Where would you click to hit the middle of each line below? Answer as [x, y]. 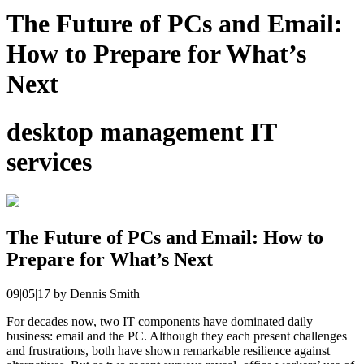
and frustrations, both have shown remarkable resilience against [168, 351]
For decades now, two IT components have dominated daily [160, 322]
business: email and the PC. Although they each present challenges [177, 336]
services [49, 161]
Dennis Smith [105, 294]
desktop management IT [141, 131]
